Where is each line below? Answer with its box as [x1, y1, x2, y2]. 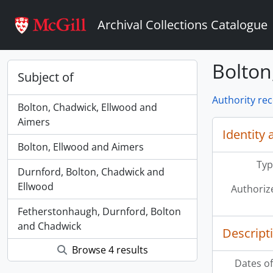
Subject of [18, 69, 74, 85]
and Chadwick [18, 219, 81, 233]
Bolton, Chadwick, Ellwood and [18, 101, 157, 114]
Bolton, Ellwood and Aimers [18, 140, 144, 154]
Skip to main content [5, 3, 89, 15]
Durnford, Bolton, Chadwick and [18, 165, 165, 179]
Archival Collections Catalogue [97, 16, 268, 33]
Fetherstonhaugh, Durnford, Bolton [18, 205, 181, 218]
